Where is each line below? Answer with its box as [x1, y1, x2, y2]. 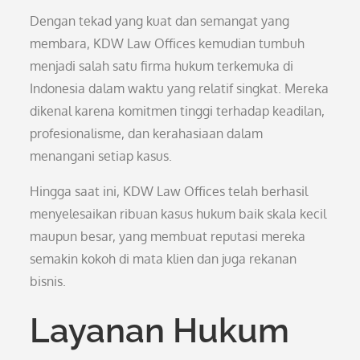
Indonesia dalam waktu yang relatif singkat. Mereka [30, 80, 329, 96]
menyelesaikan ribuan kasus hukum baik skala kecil [30, 206, 327, 222]
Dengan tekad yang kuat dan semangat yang [30, 13, 290, 29]
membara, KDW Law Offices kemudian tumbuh [30, 35, 305, 51]
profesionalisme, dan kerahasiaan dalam [30, 125, 264, 141]
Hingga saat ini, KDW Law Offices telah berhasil [30, 183, 309, 199]
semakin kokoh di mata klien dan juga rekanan [30, 251, 297, 267]
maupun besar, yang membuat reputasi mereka [30, 228, 306, 244]
